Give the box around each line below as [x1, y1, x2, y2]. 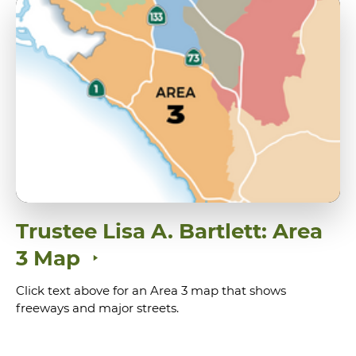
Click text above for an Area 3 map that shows [16, 282, 286, 298]
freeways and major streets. [16, 300, 179, 315]
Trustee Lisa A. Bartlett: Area [16, 218, 323, 244]
